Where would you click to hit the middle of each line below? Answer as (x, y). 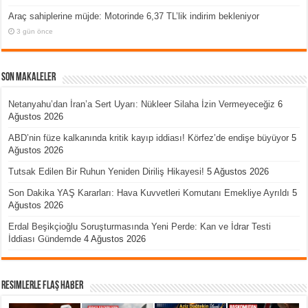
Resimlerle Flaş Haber (43, 286)
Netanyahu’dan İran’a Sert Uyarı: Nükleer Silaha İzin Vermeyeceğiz (142, 104)
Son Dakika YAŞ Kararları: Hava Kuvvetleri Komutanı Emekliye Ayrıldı (149, 192)
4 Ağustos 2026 (115, 239)
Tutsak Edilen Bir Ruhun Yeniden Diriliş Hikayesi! (107, 171)
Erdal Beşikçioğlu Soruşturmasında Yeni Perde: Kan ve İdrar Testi (140, 226)
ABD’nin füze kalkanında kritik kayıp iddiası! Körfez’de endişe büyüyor (149, 137)
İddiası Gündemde (45, 239)
